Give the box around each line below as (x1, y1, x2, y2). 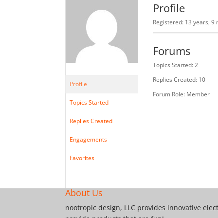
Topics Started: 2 (153, 61, 199, 69)
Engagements (70, 135, 108, 144)
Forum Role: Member (153, 90, 210, 98)
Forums (153, 43, 191, 58)
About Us (65, 187, 103, 199)
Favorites (70, 154, 95, 162)
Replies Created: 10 (153, 75, 206, 84)
